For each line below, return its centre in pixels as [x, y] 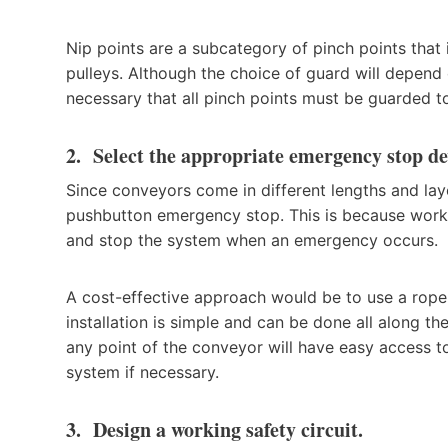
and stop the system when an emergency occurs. [252, 239]
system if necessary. [142, 371]
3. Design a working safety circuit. [218, 429]
